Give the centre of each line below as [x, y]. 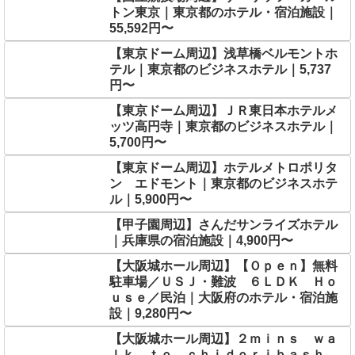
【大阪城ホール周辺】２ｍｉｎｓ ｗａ [223, 338]
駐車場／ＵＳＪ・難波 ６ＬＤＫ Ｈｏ [223, 281]
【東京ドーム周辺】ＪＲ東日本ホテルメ [223, 110]
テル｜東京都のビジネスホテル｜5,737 [220, 69]
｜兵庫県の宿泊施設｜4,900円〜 [201, 240]
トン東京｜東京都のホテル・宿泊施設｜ [223, 12]
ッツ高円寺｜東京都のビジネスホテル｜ [223, 126]
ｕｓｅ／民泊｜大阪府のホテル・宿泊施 [223, 297]
